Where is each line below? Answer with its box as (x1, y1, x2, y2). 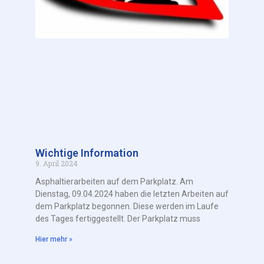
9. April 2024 (35, 159, 78, 169)
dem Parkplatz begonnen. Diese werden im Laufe (35, 202, 219, 212)
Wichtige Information (35, 147, 138, 160)
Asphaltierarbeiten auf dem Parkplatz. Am (35, 177, 193, 187)
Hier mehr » (35, 235, 72, 244)
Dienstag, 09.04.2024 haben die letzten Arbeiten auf (35, 189, 229, 199)
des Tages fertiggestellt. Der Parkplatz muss (35, 214, 200, 224)
